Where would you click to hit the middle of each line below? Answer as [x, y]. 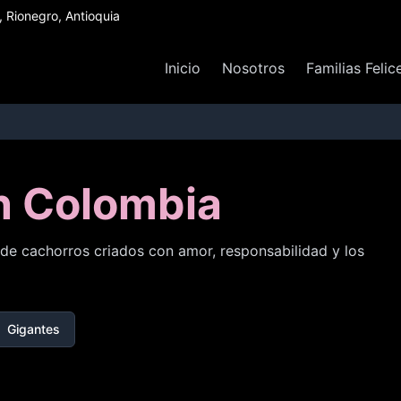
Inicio [183, 68]
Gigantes [34, 329]
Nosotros [253, 68]
